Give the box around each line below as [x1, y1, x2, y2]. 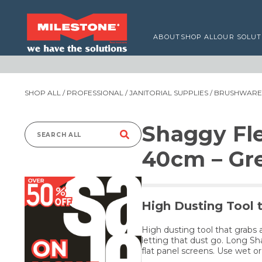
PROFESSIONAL [67, 88, 123, 97]
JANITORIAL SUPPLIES [129, 88, 208, 97]
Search [36, 135, 71, 147]
